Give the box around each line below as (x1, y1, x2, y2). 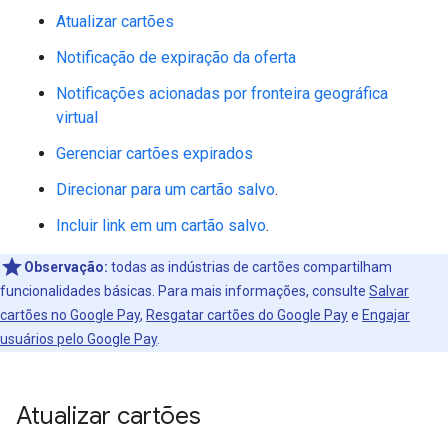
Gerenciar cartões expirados (56, 144, 253, 163)
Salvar (369, 283, 409, 299)
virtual (56, 108, 98, 127)
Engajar (362, 307, 410, 323)
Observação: (24, 259, 108, 275)
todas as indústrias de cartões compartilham (108, 259, 392, 275)
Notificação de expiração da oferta (56, 48, 296, 67)
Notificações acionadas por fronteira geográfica (56, 84, 388, 103)
